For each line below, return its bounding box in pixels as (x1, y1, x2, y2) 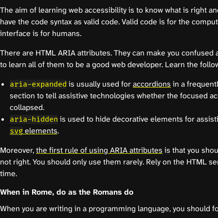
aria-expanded (10, 79, 67, 89)
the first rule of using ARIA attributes (36, 145, 163, 155)
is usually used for (67, 78, 133, 89)
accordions (133, 78, 171, 89)
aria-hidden (10, 114, 58, 124)
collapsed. (10, 102, 44, 112)
